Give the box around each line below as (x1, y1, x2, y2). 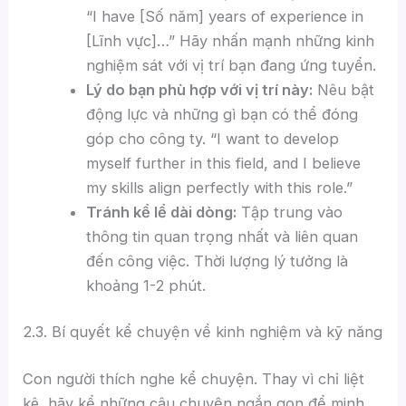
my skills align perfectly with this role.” (85, 178, 353, 197)
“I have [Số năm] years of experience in (85, 6, 363, 25)
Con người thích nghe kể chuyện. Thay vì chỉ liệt (23, 369, 365, 388)
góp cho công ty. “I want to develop (85, 129, 339, 148)
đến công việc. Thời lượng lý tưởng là (85, 251, 348, 270)
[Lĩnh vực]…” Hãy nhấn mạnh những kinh (85, 31, 374, 50)
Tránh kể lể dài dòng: (85, 202, 237, 221)
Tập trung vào (236, 202, 343, 221)
